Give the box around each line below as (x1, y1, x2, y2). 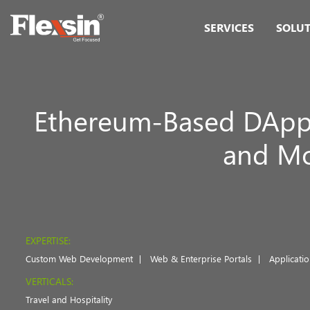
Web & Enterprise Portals (150, 253, 252, 264)
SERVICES (204, 20, 254, 35)
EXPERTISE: (26, 234, 71, 247)
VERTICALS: (26, 275, 73, 288)
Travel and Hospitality (26, 293, 112, 305)
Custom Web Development (26, 253, 133, 264)
